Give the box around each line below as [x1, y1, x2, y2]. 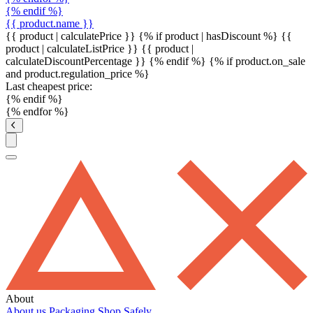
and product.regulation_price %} [6, 67, 150, 80]
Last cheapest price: [6, 80, 92, 92]
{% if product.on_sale [209, 54, 305, 67]
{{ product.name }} [6, 17, 94, 29]
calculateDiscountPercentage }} [6, 54, 149, 67]
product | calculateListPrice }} [6, 42, 141, 54]
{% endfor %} [6, 105, 69, 117]
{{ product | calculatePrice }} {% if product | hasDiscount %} [6, 29, 281, 42]
